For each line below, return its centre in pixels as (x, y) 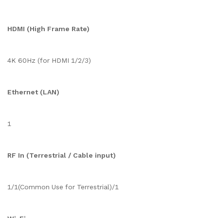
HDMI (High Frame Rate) (48, 29)
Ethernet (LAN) (33, 92)
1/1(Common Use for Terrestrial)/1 (63, 187)
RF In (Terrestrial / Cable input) (62, 155)
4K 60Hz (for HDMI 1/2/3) (49, 60)
